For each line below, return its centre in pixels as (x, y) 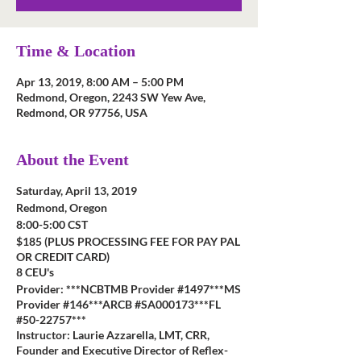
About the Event (73, 160)
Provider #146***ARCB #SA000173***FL (118, 304)
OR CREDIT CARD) (63, 257)
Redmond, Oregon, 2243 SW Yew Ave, (111, 97)
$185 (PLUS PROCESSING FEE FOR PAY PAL (128, 241)
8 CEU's (35, 272)
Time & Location (76, 51)
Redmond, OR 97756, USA (82, 112)
